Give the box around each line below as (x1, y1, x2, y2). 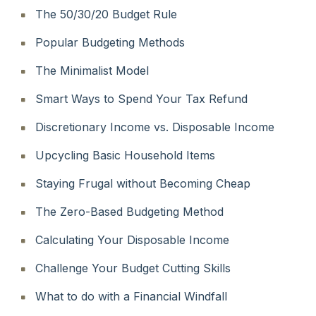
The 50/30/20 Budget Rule (35, 6, 177, 21)
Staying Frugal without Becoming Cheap (35, 176, 250, 190)
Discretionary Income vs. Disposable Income (35, 119, 274, 134)
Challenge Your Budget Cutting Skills (35, 260, 231, 275)
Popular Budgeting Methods (35, 35, 185, 49)
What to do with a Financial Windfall (35, 288, 227, 303)
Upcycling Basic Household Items (35, 147, 215, 162)
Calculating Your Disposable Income (35, 232, 229, 247)
